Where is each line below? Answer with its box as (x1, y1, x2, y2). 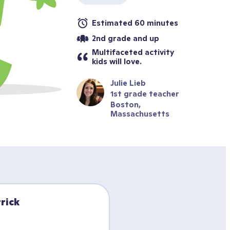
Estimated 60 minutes (92, 18, 178, 28)
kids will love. (92, 56, 142, 66)
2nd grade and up (92, 33, 159, 43)
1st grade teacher (110, 89, 179, 99)
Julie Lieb (110, 78, 146, 88)
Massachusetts (110, 109, 169, 119)
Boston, (110, 100, 141, 109)
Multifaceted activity (92, 47, 174, 57)
